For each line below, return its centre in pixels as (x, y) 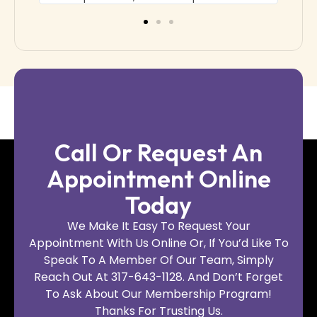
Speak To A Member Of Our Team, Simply (158, 260)
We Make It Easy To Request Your (158, 226)
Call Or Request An (158, 152)
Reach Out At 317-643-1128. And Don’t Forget (158, 277)
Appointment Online (158, 178)
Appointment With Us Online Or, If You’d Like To (158, 243)
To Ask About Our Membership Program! (158, 294)
